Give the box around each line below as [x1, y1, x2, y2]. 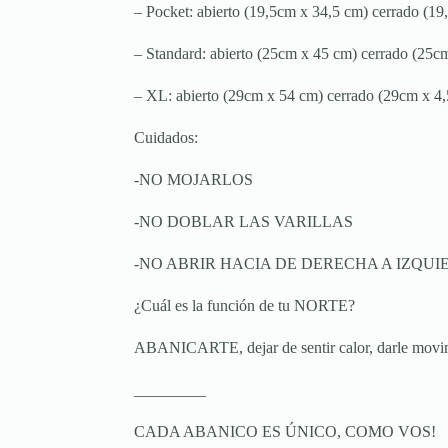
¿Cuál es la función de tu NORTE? [134, 297, 356, 315]
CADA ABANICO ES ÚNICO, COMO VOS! [134, 423, 437, 441]
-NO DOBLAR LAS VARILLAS [134, 213, 354, 231]
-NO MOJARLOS [134, 171, 254, 189]
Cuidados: [134, 129, 199, 147]
